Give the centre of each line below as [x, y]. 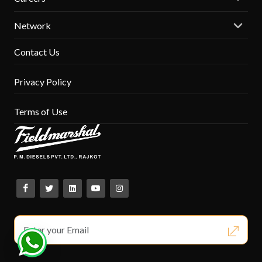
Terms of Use [41, 111]
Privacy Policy [43, 81]
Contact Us [37, 51]
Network [32, 25]
